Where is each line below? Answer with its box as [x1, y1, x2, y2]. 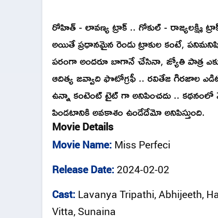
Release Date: [52, 163, 114, 177]
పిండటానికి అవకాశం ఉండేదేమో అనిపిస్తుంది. [52, 102, 205, 122]
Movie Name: [52, 138, 112, 152]
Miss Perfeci [114, 138, 170, 152]
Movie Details [52, 120, 113, 134]
